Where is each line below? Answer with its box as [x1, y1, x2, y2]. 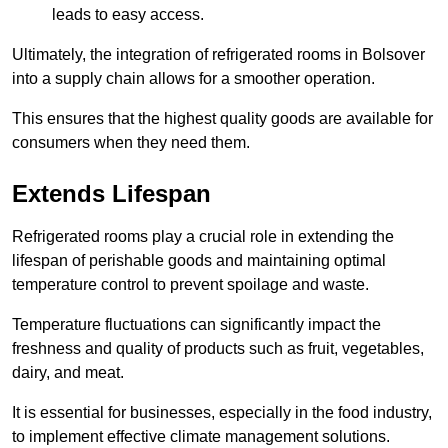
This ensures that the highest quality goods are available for [12, 110, 433, 128]
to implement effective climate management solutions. [12, 428, 390, 446]
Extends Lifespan [12, 180, 211, 208]
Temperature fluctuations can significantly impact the [12, 316, 381, 334]
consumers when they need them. [12, 134, 250, 152]
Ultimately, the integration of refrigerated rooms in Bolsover [12, 46, 425, 64]
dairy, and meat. [12, 364, 124, 382]
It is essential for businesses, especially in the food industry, [12, 404, 432, 422]
